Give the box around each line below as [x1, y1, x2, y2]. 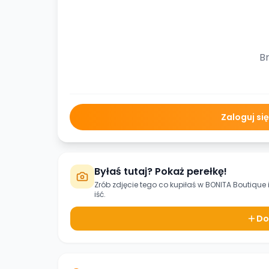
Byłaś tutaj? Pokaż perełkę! [94, 165, 227, 178]
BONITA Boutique [205, 180, 266, 190]
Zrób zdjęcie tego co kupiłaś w [94, 180, 205, 190]
